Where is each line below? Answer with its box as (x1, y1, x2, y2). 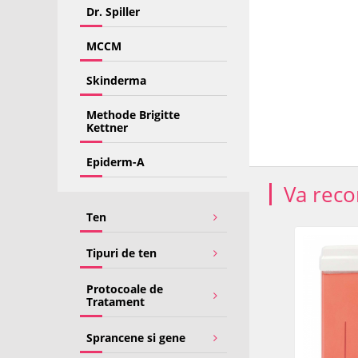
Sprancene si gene (86, 330, 186, 345)
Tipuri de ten (86, 245, 157, 261)
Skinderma (86, 73, 147, 88)
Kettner (86, 120, 129, 135)
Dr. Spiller (86, 4, 141, 19)
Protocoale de (86, 281, 164, 296)
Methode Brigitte (86, 107, 181, 122)
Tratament (86, 294, 145, 309)
